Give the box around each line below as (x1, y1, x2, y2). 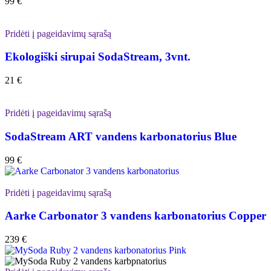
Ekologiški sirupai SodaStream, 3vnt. (5, 50, 191, 64)
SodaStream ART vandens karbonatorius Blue (5, 129, 237, 143)
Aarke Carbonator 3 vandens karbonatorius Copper (5, 209, 266, 223)
